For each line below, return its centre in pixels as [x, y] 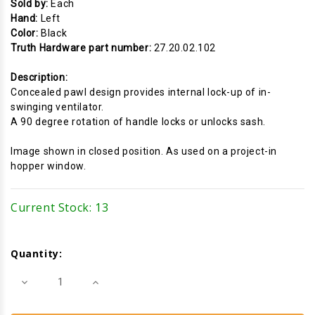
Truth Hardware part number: [82, 47]
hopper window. [49, 166]
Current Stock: [53, 207]
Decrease [41, 281]
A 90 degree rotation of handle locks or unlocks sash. [138, 121]
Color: [26, 33]
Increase [110, 281]
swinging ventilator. [57, 107]
